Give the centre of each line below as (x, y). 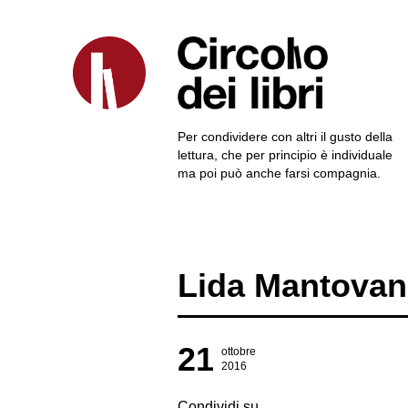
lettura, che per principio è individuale (285, 155)
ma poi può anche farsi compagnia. (279, 173)
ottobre (239, 352)
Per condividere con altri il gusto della (285, 137)
